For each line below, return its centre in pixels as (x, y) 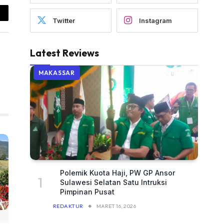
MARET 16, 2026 (116, 206)
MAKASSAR (57, 73)
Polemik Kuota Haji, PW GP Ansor (117, 173)
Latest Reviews (64, 53)
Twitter (64, 20)
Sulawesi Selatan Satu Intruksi (113, 182)
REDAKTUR (68, 206)
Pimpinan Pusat (87, 192)
